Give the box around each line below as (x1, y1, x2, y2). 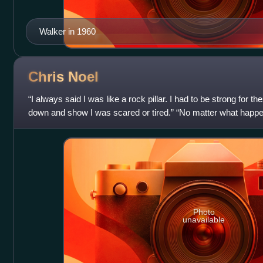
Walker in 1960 (39, 26, 96, 37)
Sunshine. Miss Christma (28, 121, 125, 131)
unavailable (183, 214, 225, 224)
